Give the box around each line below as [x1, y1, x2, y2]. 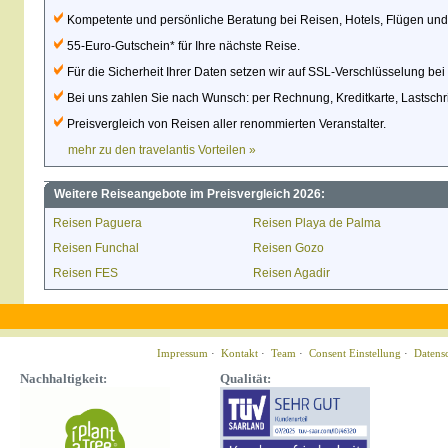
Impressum [157, 347, 208, 359]
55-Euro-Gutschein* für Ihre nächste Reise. [64, 39, 300, 53]
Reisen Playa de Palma [253, 216, 381, 230]
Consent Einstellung [309, 347, 401, 359]
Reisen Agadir [253, 266, 330, 280]
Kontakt [221, 347, 258, 359]
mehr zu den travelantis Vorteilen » [68, 143, 256, 157]
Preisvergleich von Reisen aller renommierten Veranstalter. [64, 117, 386, 131]
